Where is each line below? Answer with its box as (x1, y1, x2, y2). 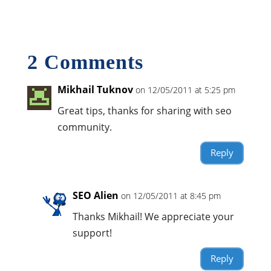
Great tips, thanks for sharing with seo (57, 103, 232, 117)
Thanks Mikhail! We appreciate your (72, 209, 234, 223)
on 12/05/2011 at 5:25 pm (135, 83, 235, 96)
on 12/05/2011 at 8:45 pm (120, 189, 221, 201)
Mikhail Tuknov (57, 82, 133, 96)
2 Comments (27, 50, 143, 73)
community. (57, 120, 112, 134)
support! (72, 226, 112, 240)
